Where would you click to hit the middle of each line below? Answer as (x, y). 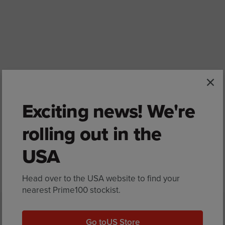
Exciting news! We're (108, 111)
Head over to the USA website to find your (101, 179)
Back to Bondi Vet (113, 162)
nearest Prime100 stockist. (71, 190)
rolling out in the (92, 134)
